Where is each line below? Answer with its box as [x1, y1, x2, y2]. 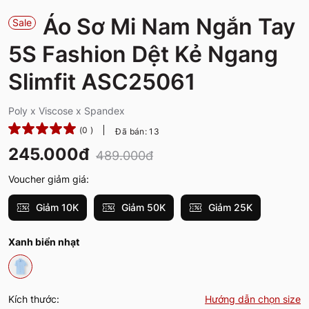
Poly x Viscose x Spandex [8, 104, 125, 117]
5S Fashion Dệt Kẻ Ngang [8, 40, 278, 68]
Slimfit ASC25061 [8, 68, 195, 95]
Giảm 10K [33, 201, 79, 213]
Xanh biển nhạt [8, 236, 79, 248]
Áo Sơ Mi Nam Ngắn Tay [43, 12, 295, 40]
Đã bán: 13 [115, 126, 160, 137]
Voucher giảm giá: [8, 172, 89, 185]
